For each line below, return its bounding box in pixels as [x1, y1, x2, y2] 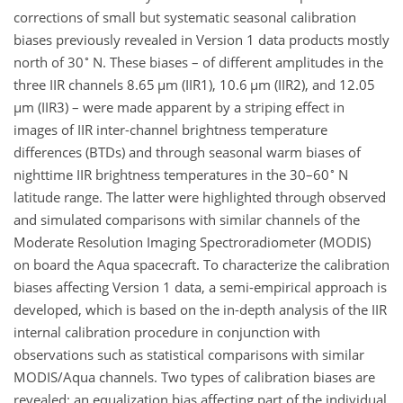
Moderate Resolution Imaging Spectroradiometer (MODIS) [13, 233, 371, 251]
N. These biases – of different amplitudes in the [90, 53, 383, 71]
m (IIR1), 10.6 [166, 76, 250, 94]
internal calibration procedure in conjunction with [13, 323, 320, 341]
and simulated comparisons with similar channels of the [13, 210, 360, 228]
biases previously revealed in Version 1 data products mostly [13, 31, 390, 49]
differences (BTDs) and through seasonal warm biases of [13, 143, 361, 161]
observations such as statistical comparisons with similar [13, 345, 364, 363]
